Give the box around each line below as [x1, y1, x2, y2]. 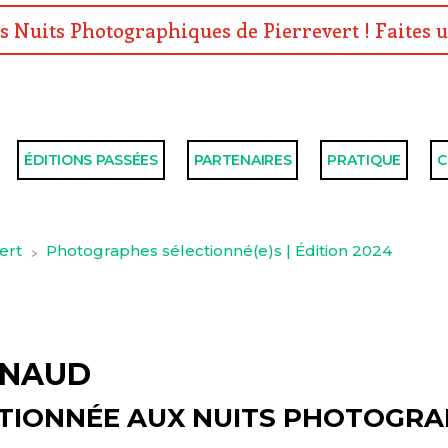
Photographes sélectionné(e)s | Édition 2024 [46, 241, 392, 261]
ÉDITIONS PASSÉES [24, 151, 158, 170]
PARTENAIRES [193, 151, 292, 170]
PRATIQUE [327, 151, 401, 170]
